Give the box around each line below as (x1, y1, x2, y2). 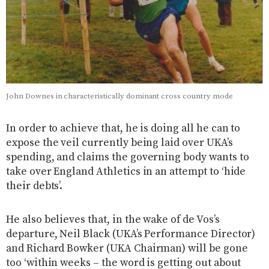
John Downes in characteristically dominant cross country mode (6, 91, 233, 101)
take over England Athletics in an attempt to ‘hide (6, 165, 246, 178)
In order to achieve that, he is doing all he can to (6, 121, 241, 135)
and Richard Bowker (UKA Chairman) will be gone (6, 241, 248, 255)
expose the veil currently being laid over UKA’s (6, 136, 233, 150)
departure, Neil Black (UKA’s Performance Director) (6, 227, 256, 241)
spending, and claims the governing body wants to (6, 150, 249, 164)
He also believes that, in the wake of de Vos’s (6, 213, 220, 226)
